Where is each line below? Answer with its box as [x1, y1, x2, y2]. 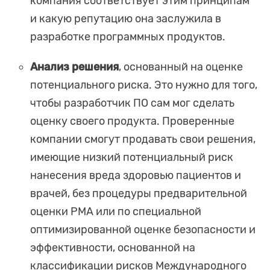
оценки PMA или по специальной [30, 205, 201, 219]
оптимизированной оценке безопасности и [30, 223, 256, 237]
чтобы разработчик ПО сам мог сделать [30, 96, 234, 110]
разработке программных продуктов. [30, 30, 225, 44]
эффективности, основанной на [30, 241, 195, 255]
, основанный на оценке [119, 60, 243, 74]
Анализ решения [30, 60, 119, 74]
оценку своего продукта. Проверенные [30, 115, 234, 128]
